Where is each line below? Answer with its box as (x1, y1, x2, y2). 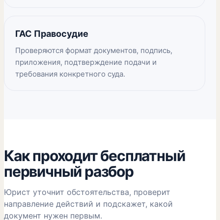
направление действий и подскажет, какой (4, 199, 173, 209)
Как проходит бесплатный (4, 147, 185, 165)
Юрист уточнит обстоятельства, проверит (4, 187, 170, 197)
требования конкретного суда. (15, 69, 125, 79)
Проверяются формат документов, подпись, (15, 46, 172, 55)
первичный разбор (4, 163, 134, 180)
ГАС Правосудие (15, 28, 88, 39)
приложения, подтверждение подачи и (15, 57, 157, 67)
